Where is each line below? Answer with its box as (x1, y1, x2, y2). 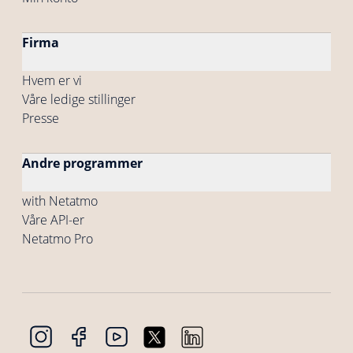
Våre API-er (22, 211, 84, 229)
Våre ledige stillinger (22, 91, 136, 109)
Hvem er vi (22, 72, 82, 90)
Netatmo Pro (22, 230, 93, 248)
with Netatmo (22, 192, 98, 210)
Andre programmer (22, 154, 143, 173)
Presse (22, 110, 59, 128)
